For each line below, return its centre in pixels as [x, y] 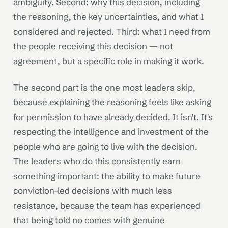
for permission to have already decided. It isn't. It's [113, 117]
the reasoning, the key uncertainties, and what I [108, 17]
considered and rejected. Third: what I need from [112, 32]
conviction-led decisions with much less [93, 190]
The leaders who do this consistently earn [97, 161]
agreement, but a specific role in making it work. [109, 61]
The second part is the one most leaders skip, [104, 87]
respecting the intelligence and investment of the [111, 131]
